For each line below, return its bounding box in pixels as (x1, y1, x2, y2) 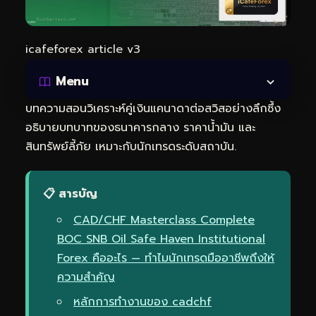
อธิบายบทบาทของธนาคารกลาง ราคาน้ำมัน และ (25, 119, 255, 136)
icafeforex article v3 (25, 40, 140, 58)
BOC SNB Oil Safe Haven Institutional (57, 230, 265, 248)
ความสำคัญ (57, 268, 115, 286)
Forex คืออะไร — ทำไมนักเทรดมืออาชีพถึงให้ (57, 249, 274, 267)
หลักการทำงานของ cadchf (73, 293, 212, 310)
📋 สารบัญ (43, 185, 97, 202)
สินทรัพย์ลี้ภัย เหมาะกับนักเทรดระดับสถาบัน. (25, 138, 236, 155)
